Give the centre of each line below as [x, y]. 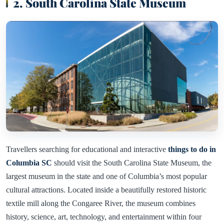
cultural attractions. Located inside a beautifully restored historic [106, 190]
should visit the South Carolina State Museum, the [132, 163]
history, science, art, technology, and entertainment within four [104, 217]
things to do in [192, 149]
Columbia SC [29, 163]
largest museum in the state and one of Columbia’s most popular [106, 176]
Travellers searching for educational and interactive [87, 149]
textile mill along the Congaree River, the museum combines [101, 203]
